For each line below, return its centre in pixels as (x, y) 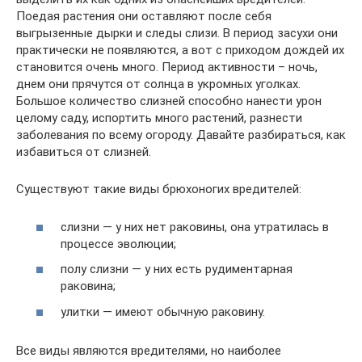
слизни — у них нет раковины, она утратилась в (195, 227)
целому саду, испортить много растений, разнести (159, 118)
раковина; (88, 286)
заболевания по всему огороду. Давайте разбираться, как (181, 135)
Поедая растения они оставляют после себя (144, 16)
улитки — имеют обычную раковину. (163, 311)
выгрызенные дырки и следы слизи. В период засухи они (177, 33)
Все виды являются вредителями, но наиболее (149, 350)
